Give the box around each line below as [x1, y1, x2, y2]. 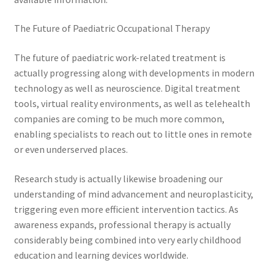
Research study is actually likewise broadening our [13, 172, 223, 185]
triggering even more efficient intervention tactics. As [13, 202, 239, 215]
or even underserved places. [13, 143, 128, 156]
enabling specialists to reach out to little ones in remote [13, 128, 252, 141]
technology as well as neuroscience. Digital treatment [13, 82, 240, 95]
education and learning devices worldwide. [13, 248, 188, 261]
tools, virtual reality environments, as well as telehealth [13, 97, 250, 110]
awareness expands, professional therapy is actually [13, 218, 231, 231]
